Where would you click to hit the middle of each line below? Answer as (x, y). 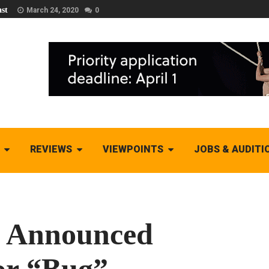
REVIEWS (51, 149)
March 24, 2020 (53, 10)
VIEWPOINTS (133, 149)
